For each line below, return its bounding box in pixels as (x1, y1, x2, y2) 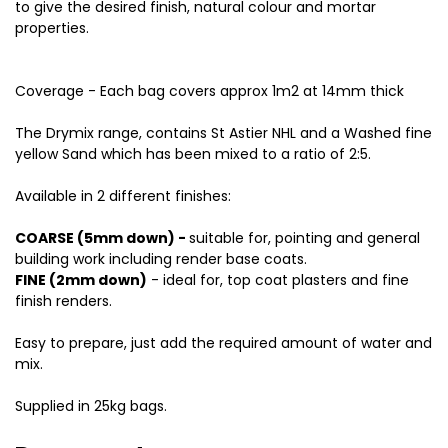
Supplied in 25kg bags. (15, 396, 167, 417)
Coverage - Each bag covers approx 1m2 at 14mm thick (15, 81, 404, 102)
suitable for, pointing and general (189, 228, 420, 249)
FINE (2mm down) (15, 270, 147, 291)
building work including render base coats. (15, 249, 307, 270)
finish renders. (15, 291, 112, 312)
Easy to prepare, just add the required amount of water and (15, 333, 432, 354)
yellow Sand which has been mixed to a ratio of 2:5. (15, 144, 371, 165)
